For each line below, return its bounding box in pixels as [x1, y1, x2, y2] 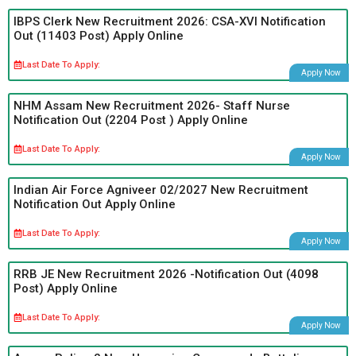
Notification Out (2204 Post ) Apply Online [14, 112, 248, 127]
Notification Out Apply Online [14, 196, 176, 211]
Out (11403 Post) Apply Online [14, 28, 184, 43]
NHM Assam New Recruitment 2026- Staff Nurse [14, 98, 290, 113]
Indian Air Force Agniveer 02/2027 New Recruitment [14, 182, 308, 197]
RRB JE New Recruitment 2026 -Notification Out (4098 [14, 266, 319, 281]
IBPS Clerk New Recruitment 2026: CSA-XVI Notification [14, 14, 326, 29]
